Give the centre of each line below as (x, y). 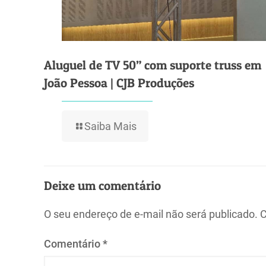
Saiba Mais (110, 126)
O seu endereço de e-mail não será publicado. (151, 214)
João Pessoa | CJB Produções (119, 83)
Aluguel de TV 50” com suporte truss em (153, 65)
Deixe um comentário (102, 186)
